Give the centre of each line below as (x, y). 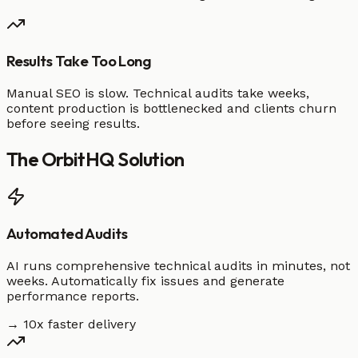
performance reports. (73, 296)
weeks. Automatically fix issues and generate (145, 281)
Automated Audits (67, 234)
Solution (149, 159)
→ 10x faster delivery (71, 324)
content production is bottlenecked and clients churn (171, 108)
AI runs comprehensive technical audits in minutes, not (178, 266)
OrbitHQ (78, 159)
